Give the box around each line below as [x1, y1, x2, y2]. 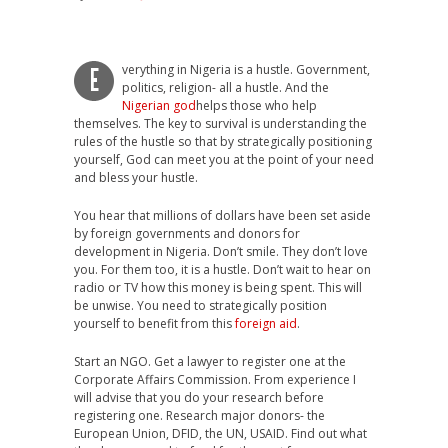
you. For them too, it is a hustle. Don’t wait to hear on [74, 261, 371, 278]
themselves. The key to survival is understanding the [74, 115, 367, 132]
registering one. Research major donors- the [74, 407, 325, 424]
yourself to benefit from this [74, 315, 235, 332]
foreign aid [235, 315, 297, 332]
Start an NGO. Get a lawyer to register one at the [74, 353, 346, 370]
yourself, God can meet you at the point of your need [74, 151, 374, 168]
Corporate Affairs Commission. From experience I [74, 371, 356, 388]
